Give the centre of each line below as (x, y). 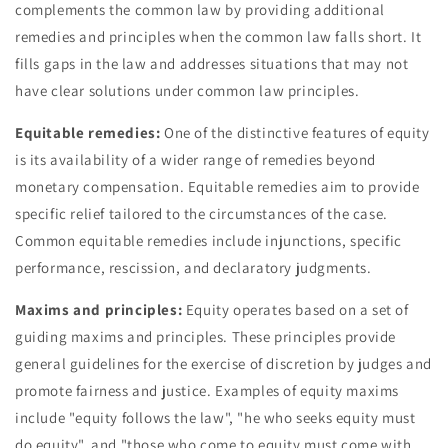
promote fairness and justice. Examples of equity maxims (207, 391)
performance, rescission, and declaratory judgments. (193, 268)
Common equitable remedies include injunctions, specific (209, 241)
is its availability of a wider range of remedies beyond (196, 160)
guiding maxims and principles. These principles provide (206, 337)
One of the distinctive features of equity (295, 133)
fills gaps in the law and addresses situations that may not (212, 64)
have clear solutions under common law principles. (187, 91)
